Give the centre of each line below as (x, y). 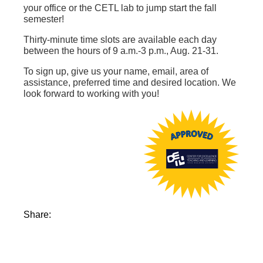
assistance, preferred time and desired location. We (130, 82)
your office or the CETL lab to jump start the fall (120, 8)
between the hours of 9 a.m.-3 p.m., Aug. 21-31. (121, 51)
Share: (40, 215)
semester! (44, 19)
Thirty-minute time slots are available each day (120, 40)
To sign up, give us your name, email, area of (116, 71)
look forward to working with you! (91, 94)
